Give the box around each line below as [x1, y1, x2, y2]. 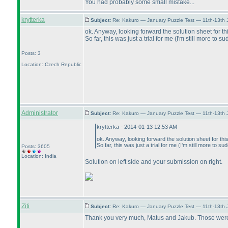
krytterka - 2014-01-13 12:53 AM [97, 124, 177, 130]
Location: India [21, 153, 56, 159]
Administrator [21, 109, 58, 117]
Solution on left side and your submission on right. [85, 158, 222, 165]
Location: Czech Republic [21, 62, 81, 67]
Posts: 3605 [21, 144, 50, 149]
